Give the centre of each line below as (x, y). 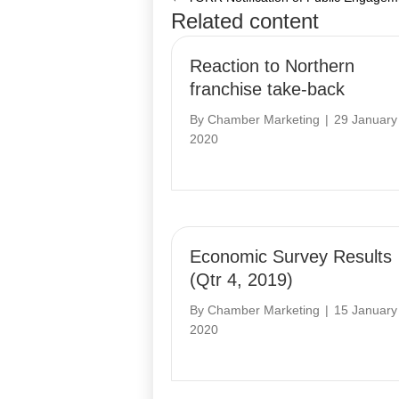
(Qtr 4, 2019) (241, 280)
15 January (366, 310)
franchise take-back (267, 90)
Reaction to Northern (272, 66)
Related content (245, 21)
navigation (243, 47)
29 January (366, 120)
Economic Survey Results (291, 257)
